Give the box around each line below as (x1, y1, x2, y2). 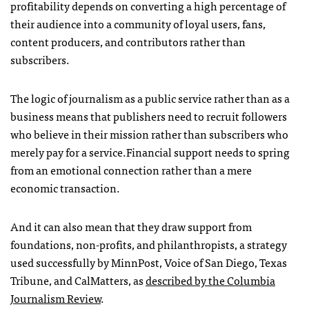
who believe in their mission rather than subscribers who (10, 124, 288, 143)
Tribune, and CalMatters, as (10, 270, 146, 289)
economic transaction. (10, 178, 120, 197)
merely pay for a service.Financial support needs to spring (10, 142, 290, 161)
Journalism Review (10, 288, 101, 307)
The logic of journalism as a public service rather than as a (10, 88, 290, 107)
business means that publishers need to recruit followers (10, 106, 287, 125)
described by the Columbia (146, 270, 275, 289)
